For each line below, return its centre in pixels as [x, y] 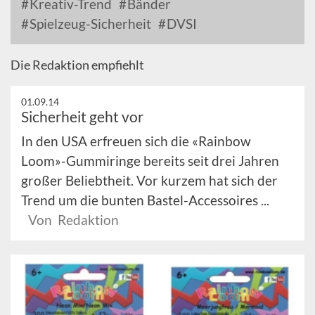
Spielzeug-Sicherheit [89, 24]
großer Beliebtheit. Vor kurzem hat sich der [149, 180]
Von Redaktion [73, 220]
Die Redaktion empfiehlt [77, 65]
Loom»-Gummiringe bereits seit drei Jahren [150, 161]
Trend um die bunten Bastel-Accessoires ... [145, 200]
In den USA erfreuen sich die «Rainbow [136, 141]
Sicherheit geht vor [82, 116]
